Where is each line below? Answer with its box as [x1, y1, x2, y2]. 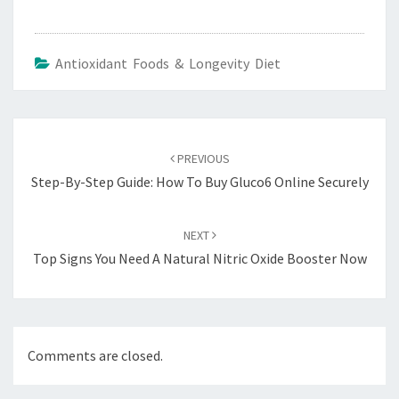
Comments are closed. [28, 346, 163, 364]
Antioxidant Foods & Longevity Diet [55, 53, 281, 72]
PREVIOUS [174, 150, 230, 167]
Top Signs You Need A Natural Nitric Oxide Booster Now [32, 248, 367, 267]
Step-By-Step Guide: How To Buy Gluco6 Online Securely [30, 172, 369, 191]
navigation [12, 139, 102, 164]
